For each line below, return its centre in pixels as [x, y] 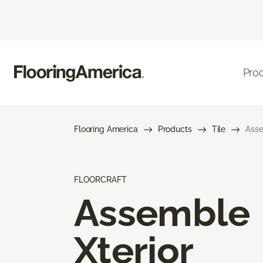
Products [175, 129]
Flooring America [106, 129]
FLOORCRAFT [100, 179]
